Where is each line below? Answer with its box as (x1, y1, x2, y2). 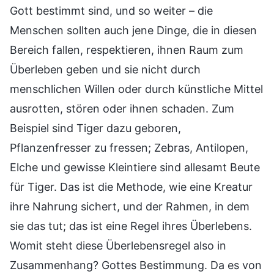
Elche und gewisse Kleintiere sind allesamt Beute (10, 161, 260, 174)
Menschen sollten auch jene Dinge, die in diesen (10, 24, 257, 37)
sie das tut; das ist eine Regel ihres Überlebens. (10, 220, 252, 233)
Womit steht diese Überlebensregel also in (10, 239, 226, 253)
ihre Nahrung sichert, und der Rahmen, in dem (10, 200, 250, 213)
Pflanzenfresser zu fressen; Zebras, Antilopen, (10, 141, 248, 155)
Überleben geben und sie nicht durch (10, 63, 201, 76)
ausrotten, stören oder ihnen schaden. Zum (10, 102, 234, 116)
